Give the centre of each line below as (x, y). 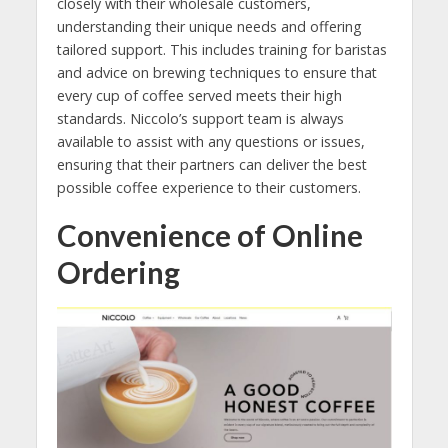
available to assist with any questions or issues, (210, 141)
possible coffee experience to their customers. (208, 187)
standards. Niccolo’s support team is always (200, 118)
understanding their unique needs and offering (209, 26)
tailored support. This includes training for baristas (221, 49)
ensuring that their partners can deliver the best (211, 164)
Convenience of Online (209, 235)
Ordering (118, 272)
